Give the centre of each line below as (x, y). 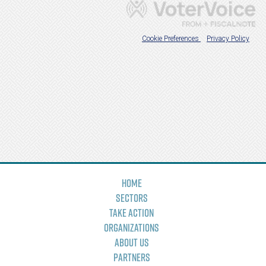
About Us (132, 242)
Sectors (132, 198)
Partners (132, 257)
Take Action (132, 213)
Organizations (132, 227)
